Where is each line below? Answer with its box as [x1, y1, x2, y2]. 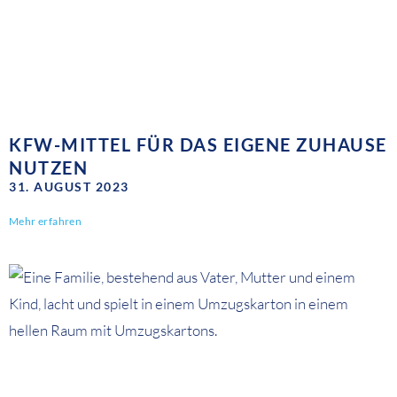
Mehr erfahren [9, 214, 82, 229]
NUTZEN [9, 157, 88, 179]
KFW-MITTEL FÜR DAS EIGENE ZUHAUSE [9, 134, 387, 156]
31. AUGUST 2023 [9, 179, 129, 195]
